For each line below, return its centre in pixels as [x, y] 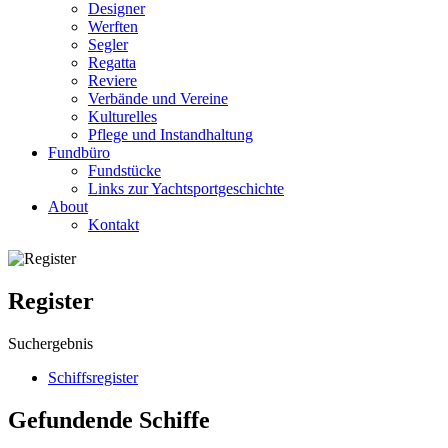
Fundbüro [79, 152]
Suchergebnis [50, 343]
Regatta [112, 62]
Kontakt [113, 224]
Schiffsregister [93, 377]
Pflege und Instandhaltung [170, 134]
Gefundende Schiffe [109, 419]
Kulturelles [122, 116]
